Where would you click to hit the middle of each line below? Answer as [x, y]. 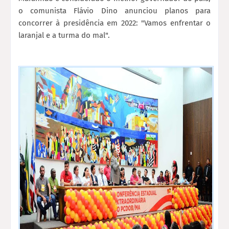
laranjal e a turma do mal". [64, 35]
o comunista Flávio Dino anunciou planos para [114, 10]
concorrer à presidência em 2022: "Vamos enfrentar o [114, 23]
